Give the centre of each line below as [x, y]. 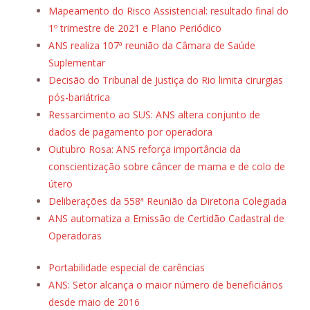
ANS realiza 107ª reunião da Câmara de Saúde [152, 46]
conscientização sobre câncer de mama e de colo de [167, 167]
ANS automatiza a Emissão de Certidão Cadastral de [166, 219]
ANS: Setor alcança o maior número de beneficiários [166, 285]
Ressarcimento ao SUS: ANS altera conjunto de [154, 115]
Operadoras [75, 236]
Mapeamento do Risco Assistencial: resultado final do [168, 11]
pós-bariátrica [79, 98]
